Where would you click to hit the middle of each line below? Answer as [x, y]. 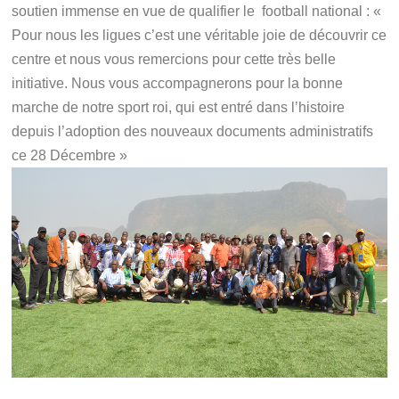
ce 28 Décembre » [70, 156]
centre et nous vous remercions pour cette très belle [174, 60]
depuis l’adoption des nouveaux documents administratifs [193, 132]
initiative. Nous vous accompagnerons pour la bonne [178, 84]
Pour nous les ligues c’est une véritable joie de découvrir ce [199, 36]
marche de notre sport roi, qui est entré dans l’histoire [179, 108]
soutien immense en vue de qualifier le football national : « [197, 12]
